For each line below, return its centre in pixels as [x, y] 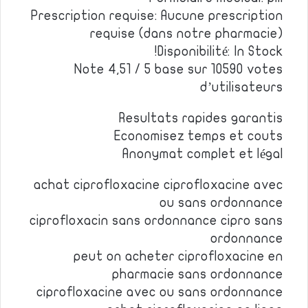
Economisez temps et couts [199, 136]
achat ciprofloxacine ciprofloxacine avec [158, 185]
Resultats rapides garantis [201, 118]
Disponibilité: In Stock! [220, 52]
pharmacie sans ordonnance [198, 274]
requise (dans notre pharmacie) [187, 34]
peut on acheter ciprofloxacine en [178, 256]
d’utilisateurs [242, 87]
